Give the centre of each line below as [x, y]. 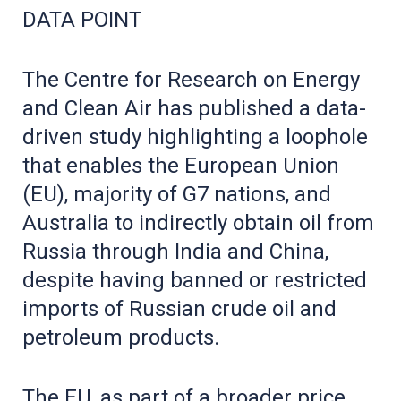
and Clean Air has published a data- [194, 108]
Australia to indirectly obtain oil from [198, 222]
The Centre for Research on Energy [191, 79]
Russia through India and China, [175, 251]
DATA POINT [82, 19]
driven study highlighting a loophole [195, 137]
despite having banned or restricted [195, 280]
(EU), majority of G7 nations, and [177, 194]
